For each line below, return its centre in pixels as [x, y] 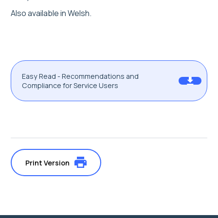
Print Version [47, 163]
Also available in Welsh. [51, 13]
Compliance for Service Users [70, 86]
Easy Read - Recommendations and [80, 76]
